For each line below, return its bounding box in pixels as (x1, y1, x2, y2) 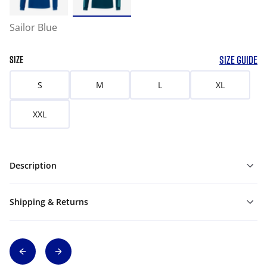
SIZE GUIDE (219, 53, 257, 66)
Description (10, 160, 57, 171)
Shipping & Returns (10, 196, 88, 207)
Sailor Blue (10, 21, 57, 34)
